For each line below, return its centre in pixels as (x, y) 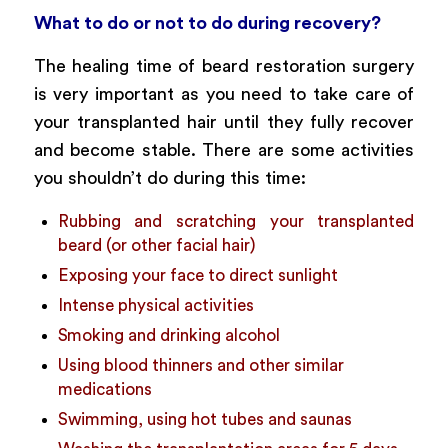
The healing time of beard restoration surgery (224, 66)
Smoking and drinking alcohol (168, 336)
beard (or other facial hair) (156, 246)
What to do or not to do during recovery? (207, 22)
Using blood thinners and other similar (200, 366)
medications (104, 390)
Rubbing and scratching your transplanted (236, 222)
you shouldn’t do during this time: (169, 178)
